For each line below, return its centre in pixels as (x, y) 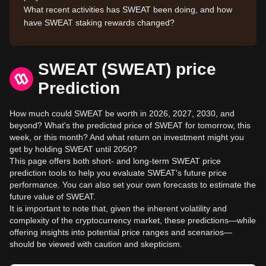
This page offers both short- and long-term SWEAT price (115, 161)
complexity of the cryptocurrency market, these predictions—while (133, 220)
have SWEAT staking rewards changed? (99, 23)
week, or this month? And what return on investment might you (127, 137)
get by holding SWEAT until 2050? (73, 149)
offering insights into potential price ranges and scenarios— (121, 232)
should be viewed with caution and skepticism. (96, 244)
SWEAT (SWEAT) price (127, 69)
